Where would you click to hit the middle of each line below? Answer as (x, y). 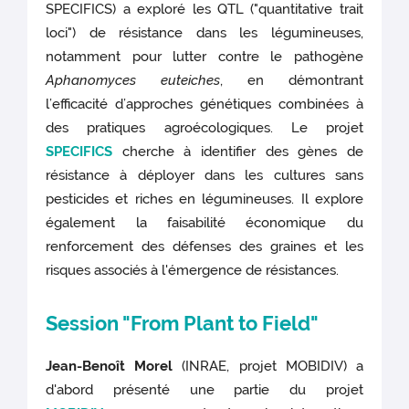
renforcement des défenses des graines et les (204, 246)
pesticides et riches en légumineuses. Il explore (204, 199)
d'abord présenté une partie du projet (204, 389)
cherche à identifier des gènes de (242, 151)
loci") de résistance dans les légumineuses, (204, 32)
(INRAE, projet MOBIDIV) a (268, 366)
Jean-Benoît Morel (110, 366)
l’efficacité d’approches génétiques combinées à (204, 104)
